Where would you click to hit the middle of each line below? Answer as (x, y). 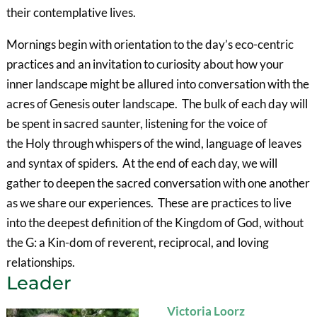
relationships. (40, 263)
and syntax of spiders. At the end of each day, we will (142, 163)
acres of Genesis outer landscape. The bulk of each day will (157, 104)
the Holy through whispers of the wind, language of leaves (154, 144)
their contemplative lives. (71, 13)
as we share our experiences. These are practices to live (149, 203)
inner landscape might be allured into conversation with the (157, 84)
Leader (39, 283)
